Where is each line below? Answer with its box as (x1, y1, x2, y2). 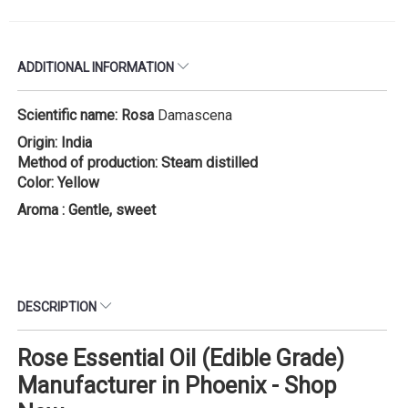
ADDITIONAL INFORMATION (17, 59, 177, 75)
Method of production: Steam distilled (17, 153, 258, 171)
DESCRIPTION (17, 299, 99, 314)
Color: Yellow (17, 173, 99, 191)
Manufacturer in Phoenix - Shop (17, 372, 336, 399)
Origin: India (17, 133, 96, 151)
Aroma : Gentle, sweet (17, 200, 156, 219)
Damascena (158, 106, 232, 124)
